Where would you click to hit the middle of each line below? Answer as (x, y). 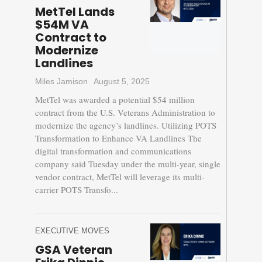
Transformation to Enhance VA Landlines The (118, 138)
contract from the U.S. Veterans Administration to (125, 113)
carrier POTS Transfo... (76, 190)
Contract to (70, 38)
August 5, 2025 (121, 82)
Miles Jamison (61, 82)
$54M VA (62, 25)
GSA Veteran (73, 250)
